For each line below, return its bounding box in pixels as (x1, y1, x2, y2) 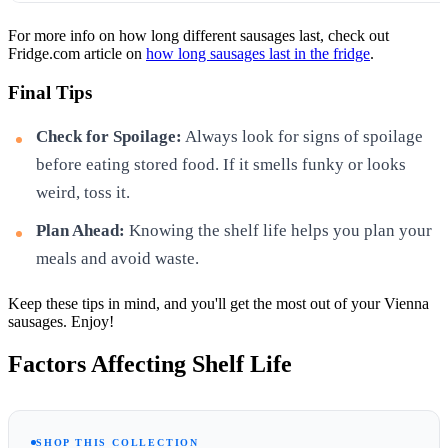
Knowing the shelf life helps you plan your (125, 220, 432, 240)
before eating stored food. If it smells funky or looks (36, 154, 406, 174)
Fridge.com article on (8, 45, 146, 63)
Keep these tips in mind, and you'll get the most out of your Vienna (8, 294, 429, 312)
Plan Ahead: (36, 220, 125, 240)
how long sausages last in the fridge (146, 45, 370, 63)
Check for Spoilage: (36, 126, 182, 146)
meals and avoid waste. (36, 248, 199, 268)
